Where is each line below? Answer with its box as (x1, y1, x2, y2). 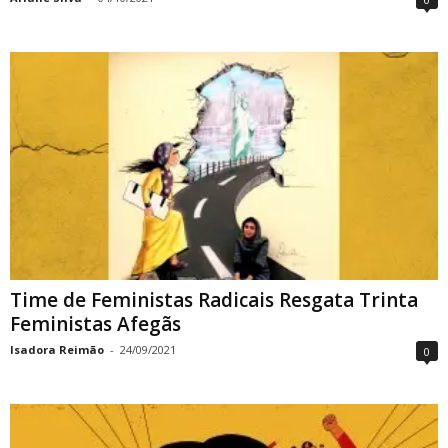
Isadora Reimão (10, 341, 104, 357)
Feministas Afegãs (10, 310, 181, 337)
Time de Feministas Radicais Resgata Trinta (10, 286, 418, 313)
